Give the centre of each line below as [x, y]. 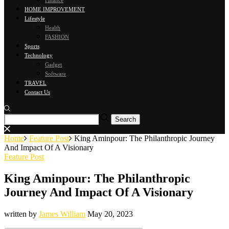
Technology [39, 55]
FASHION [57, 37]
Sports [32, 46]
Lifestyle [35, 18]
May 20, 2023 [110, 214]
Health [53, 28]
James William [62, 214]
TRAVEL [36, 83]
